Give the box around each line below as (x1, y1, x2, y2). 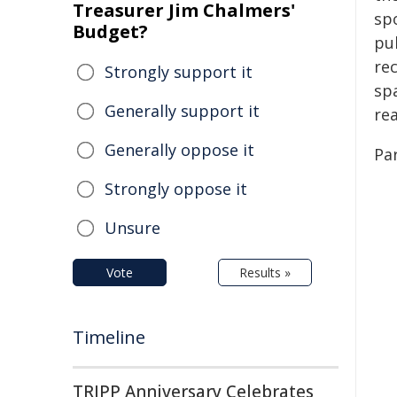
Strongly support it (105, 61, 253, 82)
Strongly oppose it (105, 178, 247, 199)
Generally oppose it (105, 139, 254, 160)
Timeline (73, 325, 145, 349)
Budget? (73, 19, 148, 43)
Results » (239, 264, 291, 281)
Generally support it (105, 100, 260, 121)
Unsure (105, 217, 160, 238)
